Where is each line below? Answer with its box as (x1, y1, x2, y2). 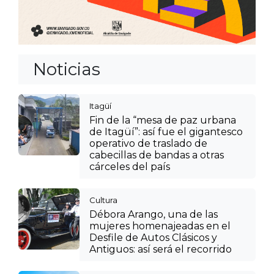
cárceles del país (89, 160, 170, 172)
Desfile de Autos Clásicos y (89, 231, 217, 243)
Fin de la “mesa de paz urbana (89, 114, 236, 126)
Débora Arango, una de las (89, 208, 218, 220)
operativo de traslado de (89, 137, 207, 149)
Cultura (89, 194, 117, 205)
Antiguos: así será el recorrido (89, 243, 232, 255)
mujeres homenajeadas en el (89, 220, 231, 232)
